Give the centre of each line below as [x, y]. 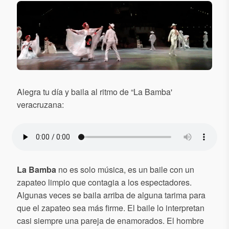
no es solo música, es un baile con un [125, 170]
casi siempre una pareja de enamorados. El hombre [110, 221]
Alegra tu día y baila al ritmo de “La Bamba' [95, 92]
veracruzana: [40, 105]
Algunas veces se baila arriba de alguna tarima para [111, 195]
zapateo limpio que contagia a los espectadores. [104, 182]
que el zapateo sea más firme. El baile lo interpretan [111, 208]
